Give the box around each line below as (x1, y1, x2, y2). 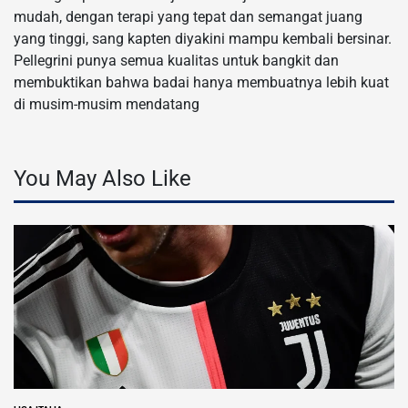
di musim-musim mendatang (14, 95, 199, 113)
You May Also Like (14, 165, 191, 191)
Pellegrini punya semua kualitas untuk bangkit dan (14, 51, 339, 69)
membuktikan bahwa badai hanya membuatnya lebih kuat (14, 73, 389, 91)
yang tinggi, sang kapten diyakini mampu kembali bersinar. (14, 29, 392, 47)
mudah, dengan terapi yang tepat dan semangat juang (14, 7, 362, 25)
